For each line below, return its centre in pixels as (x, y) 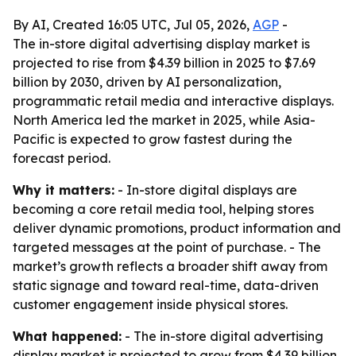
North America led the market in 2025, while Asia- (164, 120)
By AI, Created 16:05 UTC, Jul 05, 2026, (133, 25)
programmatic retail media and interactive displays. (173, 101)
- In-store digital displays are (206, 190)
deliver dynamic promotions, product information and (177, 228)
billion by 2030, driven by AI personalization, (147, 82)
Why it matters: (64, 190)
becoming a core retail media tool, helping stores (163, 209)
